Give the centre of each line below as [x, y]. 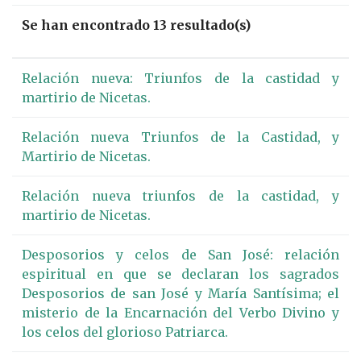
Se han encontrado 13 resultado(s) [136, 25]
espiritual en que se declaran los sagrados [180, 274]
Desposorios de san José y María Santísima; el [180, 293]
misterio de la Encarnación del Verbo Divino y [180, 313]
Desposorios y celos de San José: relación [180, 255]
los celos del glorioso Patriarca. [125, 332]
